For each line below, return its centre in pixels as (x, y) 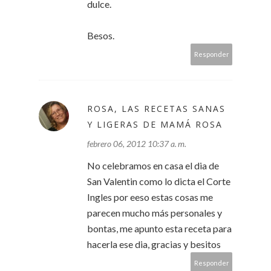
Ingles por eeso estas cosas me (150, 197)
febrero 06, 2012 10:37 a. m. (137, 144)
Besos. (101, 36)
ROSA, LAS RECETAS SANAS (156, 109)
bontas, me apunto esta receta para (159, 229)
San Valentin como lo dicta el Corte (159, 181)
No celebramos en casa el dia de (153, 166)
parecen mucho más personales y (155, 213)
